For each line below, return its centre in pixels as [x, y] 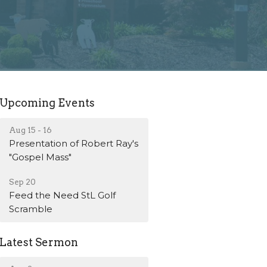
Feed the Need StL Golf [63, 195]
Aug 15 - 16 [31, 130]
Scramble [31, 209]
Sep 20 [23, 182]
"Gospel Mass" [41, 157]
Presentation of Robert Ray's [74, 143]
